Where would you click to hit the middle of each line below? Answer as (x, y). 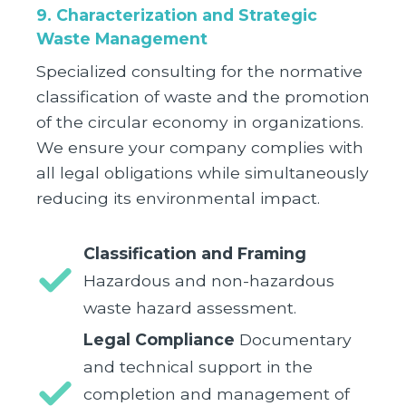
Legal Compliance (159, 340)
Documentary (293, 340)
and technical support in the (198, 367)
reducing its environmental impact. (178, 198)
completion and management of (217, 394)
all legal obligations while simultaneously (203, 173)
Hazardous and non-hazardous (209, 281)
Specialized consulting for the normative (199, 72)
